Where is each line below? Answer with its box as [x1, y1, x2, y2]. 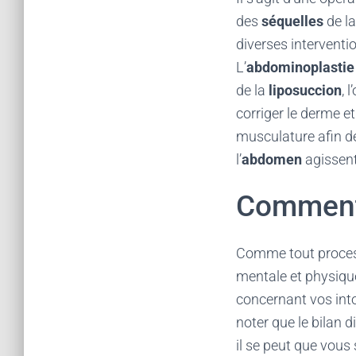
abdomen [242, 151, 305, 168]
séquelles [261, 13, 323, 29]
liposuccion [269, 82, 342, 99]
